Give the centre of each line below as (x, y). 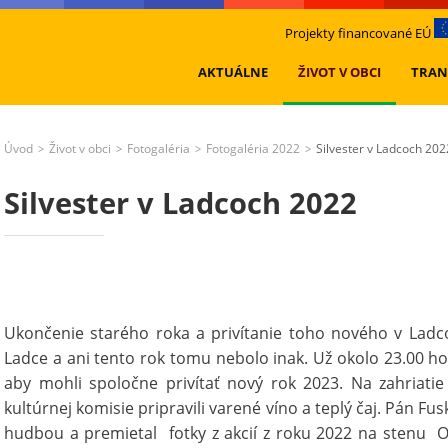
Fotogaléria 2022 (253, 148)
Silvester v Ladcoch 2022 (180, 202)
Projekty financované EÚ (360, 33)
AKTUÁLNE (233, 72)
